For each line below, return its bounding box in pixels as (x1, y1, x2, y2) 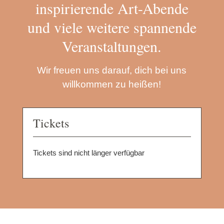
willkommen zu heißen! (62, 78, 161, 89)
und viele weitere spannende (27, 16, 196, 37)
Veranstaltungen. (62, 35, 162, 56)
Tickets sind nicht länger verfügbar (32, 148, 144, 157)
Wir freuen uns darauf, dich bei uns (37, 64, 187, 75)
